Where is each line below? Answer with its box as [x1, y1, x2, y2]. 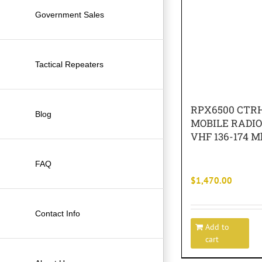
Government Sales [35, 9, 104, 19]
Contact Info [35, 208, 80, 218]
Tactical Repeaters [35, 59, 104, 69]
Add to [205, 222, 229, 232]
